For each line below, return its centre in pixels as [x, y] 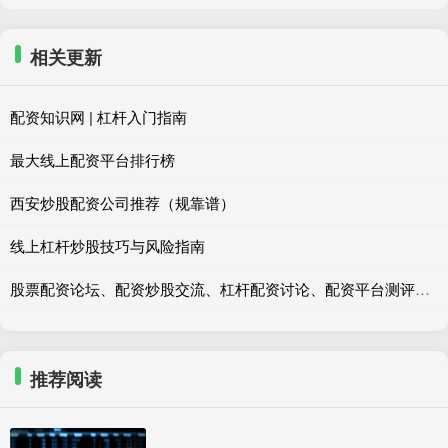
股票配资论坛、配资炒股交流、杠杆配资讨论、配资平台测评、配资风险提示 [422, 288]
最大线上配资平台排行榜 [92, 159]
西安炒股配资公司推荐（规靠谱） [122, 202]
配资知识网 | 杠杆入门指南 [98, 116]
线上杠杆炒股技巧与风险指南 [107, 245]
